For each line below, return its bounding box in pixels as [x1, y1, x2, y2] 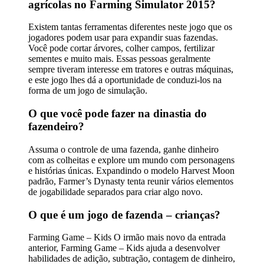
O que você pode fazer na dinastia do [28, 107, 207, 120]
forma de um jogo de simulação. [28, 85, 147, 96]
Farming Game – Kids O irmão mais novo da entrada [28, 232, 226, 243]
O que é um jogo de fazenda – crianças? [28, 208, 220, 221]
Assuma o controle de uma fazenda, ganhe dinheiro [28, 144, 219, 154]
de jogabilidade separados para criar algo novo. [28, 186, 203, 197]
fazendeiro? [28, 120, 84, 133]
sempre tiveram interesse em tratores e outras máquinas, [28, 64, 233, 75]
